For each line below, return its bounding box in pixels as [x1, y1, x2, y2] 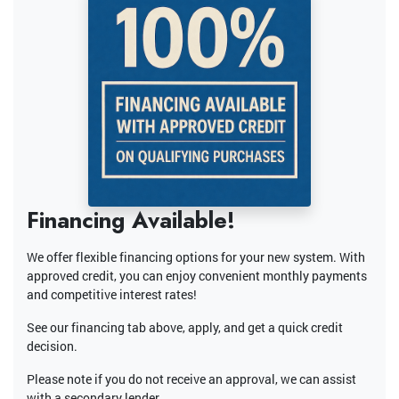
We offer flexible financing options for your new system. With [27, 248, 365, 265]
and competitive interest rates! [27, 285, 197, 303]
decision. [27, 337, 77, 354]
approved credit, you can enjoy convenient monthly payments [27, 266, 367, 284]
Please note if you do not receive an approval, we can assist [27, 370, 356, 387]
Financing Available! [27, 203, 235, 236]
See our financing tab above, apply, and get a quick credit [27, 318, 343, 336]
